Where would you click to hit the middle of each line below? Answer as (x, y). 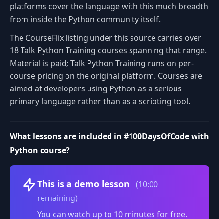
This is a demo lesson (85, 184)
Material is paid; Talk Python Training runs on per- (102, 63)
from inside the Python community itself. (85, 19)
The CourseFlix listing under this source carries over (106, 38)
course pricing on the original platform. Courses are (106, 76)
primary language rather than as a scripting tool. (100, 101)
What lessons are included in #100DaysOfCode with (109, 136)
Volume (170, 180)
